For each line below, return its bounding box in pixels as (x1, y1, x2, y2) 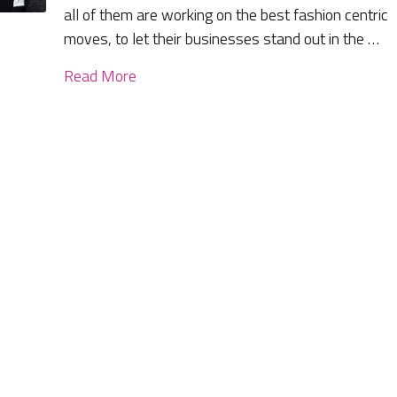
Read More (64, 64, 137, 89)
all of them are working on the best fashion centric (64, 3, 389, 27)
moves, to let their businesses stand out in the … (64, 27, 380, 51)
